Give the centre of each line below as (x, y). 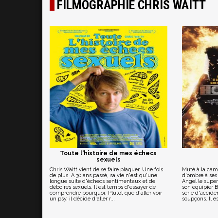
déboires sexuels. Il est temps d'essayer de (103, 187)
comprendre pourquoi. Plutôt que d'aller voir (106, 193)
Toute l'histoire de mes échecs (109, 153)
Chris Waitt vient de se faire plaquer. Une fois (106, 170)
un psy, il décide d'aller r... (82, 199)
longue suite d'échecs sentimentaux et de (102, 181)
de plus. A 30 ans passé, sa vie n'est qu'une (103, 175)
